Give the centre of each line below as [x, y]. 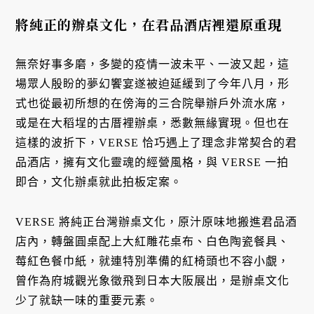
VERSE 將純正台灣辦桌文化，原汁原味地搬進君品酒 [157, 221]
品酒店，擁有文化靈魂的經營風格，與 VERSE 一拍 [152, 162]
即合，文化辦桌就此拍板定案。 [99, 182]
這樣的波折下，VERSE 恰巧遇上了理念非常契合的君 [157, 142]
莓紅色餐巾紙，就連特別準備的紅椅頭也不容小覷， [153, 261]
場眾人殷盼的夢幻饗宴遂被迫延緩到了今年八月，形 [153, 83]
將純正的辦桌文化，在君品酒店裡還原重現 [149, 25]
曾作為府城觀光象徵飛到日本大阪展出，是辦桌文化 [153, 280]
